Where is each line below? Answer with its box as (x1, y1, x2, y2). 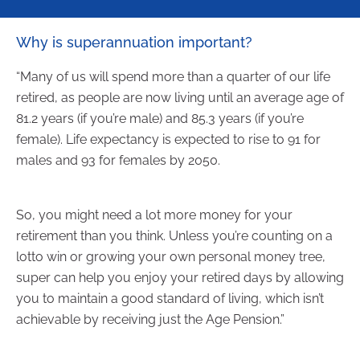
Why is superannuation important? (16, 33, 252, 51)
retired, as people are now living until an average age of (16, 89, 344, 105)
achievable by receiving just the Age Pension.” (16, 311, 284, 327)
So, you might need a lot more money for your (16, 207, 292, 223)
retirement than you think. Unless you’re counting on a (16, 227, 333, 243)
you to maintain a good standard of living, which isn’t (16, 290, 324, 306)
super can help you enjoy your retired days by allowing (16, 269, 344, 285)
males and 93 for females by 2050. (16, 152, 220, 168)
